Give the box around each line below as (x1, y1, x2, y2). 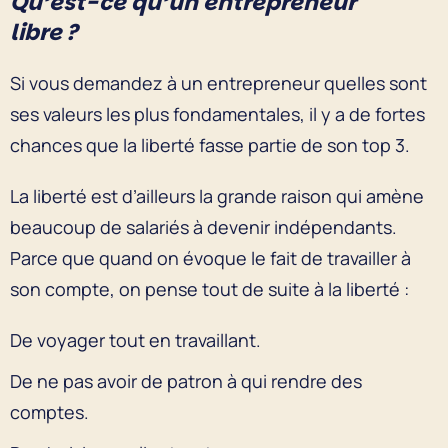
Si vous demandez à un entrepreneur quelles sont (10, 70, 427, 95)
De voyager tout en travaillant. (10, 327, 261, 352)
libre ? (10, 16, 88, 48)
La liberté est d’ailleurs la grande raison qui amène (10, 183, 424, 208)
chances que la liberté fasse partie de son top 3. (10, 132, 410, 157)
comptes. (10, 399, 89, 424)
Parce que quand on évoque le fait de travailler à (10, 245, 411, 270)
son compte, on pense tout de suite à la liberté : (10, 276, 413, 301)
